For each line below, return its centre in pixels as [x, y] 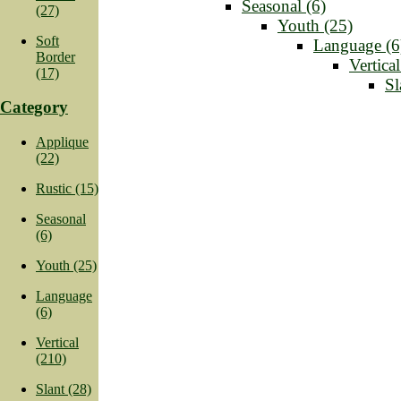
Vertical [57, 343]
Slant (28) [64, 389]
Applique [62, 142]
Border [55, 56]
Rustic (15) [67, 189]
